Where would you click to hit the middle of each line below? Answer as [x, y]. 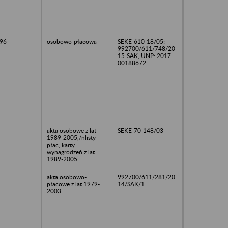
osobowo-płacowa [72, 41]
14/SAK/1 [131, 184]
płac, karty [61, 145]
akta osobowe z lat [72, 130]
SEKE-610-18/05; [141, 41]
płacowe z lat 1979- [73, 184]
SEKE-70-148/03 [140, 130]
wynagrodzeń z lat [71, 152]
